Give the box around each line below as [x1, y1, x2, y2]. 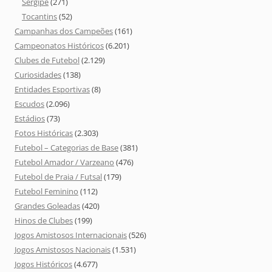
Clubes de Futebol [15, 55, 80, 66]
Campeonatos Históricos [15, 40, 104, 52]
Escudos [15, 98, 44, 110]
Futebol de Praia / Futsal [15, 171, 102, 183]
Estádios [15, 113, 45, 124]
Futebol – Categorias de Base [15, 142, 118, 154]
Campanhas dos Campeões [15, 25, 113, 37]
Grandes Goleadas [15, 200, 80, 212]
